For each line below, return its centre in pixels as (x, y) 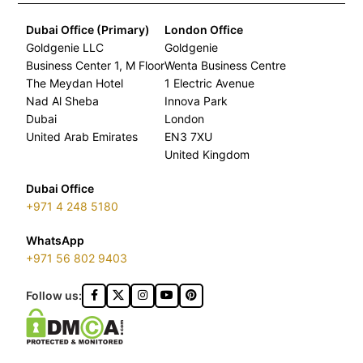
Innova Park (196, 100)
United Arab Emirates (82, 136)
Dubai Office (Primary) (88, 29)
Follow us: (54, 295)
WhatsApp (56, 240)
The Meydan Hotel (75, 83)
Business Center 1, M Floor (96, 65)
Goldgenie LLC (65, 47)
